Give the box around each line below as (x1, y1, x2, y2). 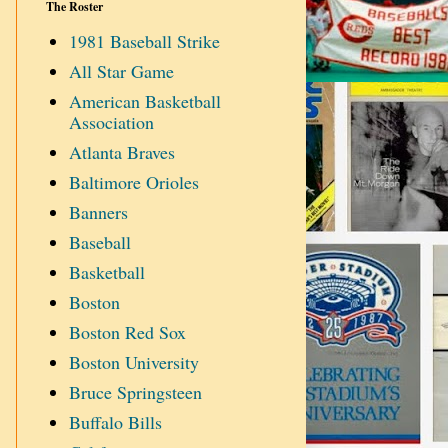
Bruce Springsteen (68, 380, 202, 405)
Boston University (68, 350, 199, 375)
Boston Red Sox (68, 320, 186, 345)
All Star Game (68, 59, 174, 84)
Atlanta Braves (68, 140, 175, 165)
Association (68, 110, 154, 135)
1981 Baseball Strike (68, 29, 220, 54)
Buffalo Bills (68, 410, 162, 435)
